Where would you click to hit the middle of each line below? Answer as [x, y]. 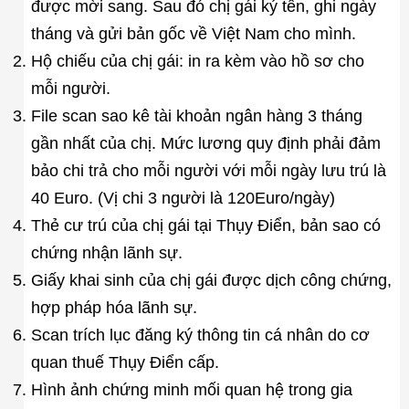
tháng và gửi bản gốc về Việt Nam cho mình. [193, 33]
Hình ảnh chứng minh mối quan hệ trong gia [191, 389]
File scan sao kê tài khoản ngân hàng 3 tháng [196, 115]
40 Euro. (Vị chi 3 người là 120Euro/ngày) [183, 198]
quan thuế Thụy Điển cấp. [125, 362]
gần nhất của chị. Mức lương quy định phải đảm [205, 143]
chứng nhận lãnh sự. [106, 252]
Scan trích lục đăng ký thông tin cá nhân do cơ [200, 335]
